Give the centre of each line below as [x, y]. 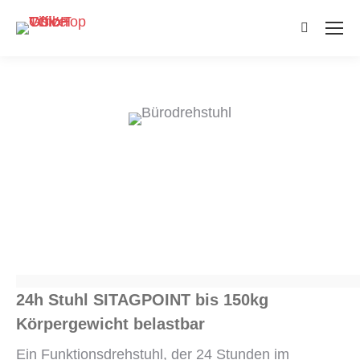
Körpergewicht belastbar [110, 324]
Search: [325, 31]
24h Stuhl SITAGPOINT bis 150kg [142, 300]
